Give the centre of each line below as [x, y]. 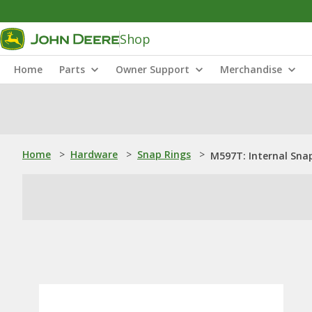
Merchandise [251, 69]
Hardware [94, 154]
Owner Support [153, 69]
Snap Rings [164, 154]
